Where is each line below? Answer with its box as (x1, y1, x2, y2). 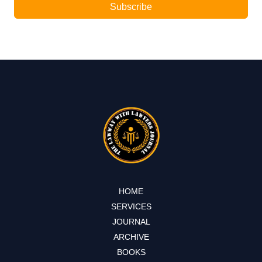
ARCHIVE (113, 232, 149, 242)
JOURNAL (112, 217, 150, 227)
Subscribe (110, 2, 152, 12)
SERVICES (111, 202, 151, 212)
